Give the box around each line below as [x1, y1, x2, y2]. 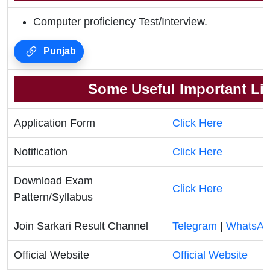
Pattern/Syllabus [14, 191, 93, 204]
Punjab [41, 46, 76, 57]
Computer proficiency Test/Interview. [33, 16, 207, 28]
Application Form [14, 117, 95, 130]
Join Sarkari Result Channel [14, 220, 148, 233]
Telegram [172, 220, 217, 233]
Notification [14, 146, 67, 159]
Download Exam [14, 175, 93, 187]
